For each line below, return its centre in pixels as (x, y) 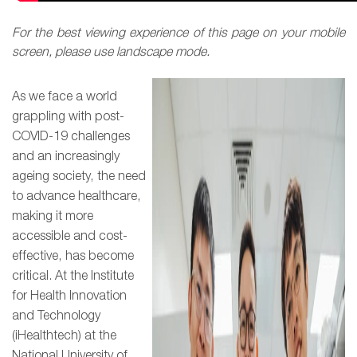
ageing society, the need (79, 177)
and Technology (56, 316)
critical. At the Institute (73, 276)
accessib (37, 236)
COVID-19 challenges (71, 137)
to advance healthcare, (76, 196)
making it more (53, 216)
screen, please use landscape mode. (111, 52)
